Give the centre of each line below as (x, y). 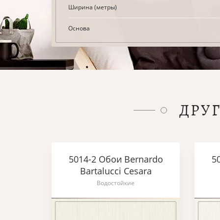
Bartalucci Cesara (116, 171)
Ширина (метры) (93, 7)
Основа (79, 28)
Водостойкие (116, 183)
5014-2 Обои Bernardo (116, 159)
